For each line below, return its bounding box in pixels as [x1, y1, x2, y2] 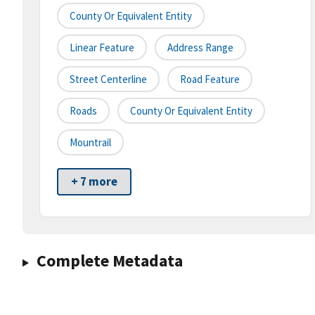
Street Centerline [70, 72, 147, 86]
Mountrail [70, 136, 111, 150]
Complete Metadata [36, 250, 183, 272]
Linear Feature [70, 41, 134, 55]
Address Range [167, 41, 233, 55]
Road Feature [180, 72, 240, 86]
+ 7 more [71, 174, 117, 190]
